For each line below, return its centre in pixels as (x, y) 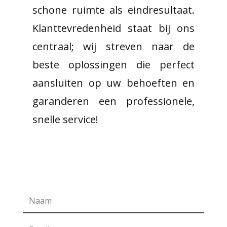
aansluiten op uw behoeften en (113, 83)
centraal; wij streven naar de (113, 46)
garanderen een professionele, (113, 101)
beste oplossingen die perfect (113, 65)
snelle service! (65, 119)
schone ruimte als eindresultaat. (113, 10)
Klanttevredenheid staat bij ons (113, 28)
